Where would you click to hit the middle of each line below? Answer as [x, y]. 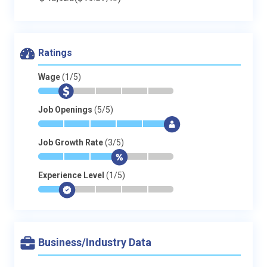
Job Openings [66, 109]
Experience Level [72, 175]
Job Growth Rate [72, 142]
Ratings [55, 52]
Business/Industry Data [95, 242]
